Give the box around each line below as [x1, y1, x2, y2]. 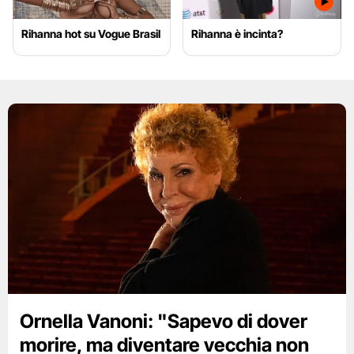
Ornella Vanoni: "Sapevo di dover [20, 310, 307, 333]
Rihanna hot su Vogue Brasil [21, 27, 160, 41]
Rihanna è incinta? [191, 27, 284, 41]
